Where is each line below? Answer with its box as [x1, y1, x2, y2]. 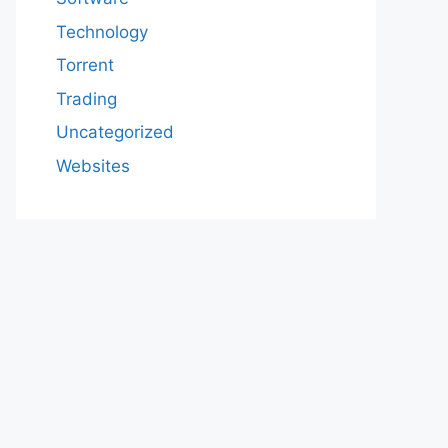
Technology [56, 21, 148, 42]
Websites [56, 155, 130, 176]
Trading [56, 88, 117, 109]
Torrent [56, 55, 114, 75]
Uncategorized [56, 122, 174, 142]
